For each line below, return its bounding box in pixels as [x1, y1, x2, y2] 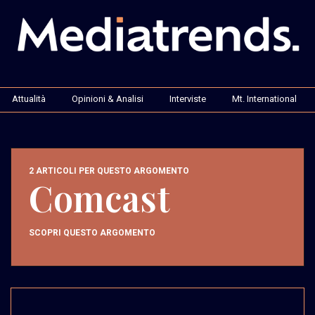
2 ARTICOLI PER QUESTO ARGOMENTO [29, 165, 189, 176]
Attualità [12, 93, 46, 104]
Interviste [169, 93, 206, 104]
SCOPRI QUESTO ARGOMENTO [29, 227, 155, 238]
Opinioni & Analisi [72, 93, 143, 104]
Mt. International [232, 93, 297, 104]
